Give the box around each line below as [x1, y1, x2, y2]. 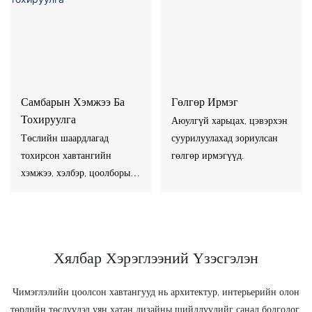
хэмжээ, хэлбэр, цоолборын [21, 166, 136, 180]
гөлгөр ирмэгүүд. [171, 149, 244, 162]
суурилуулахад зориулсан [171, 132, 278, 145]
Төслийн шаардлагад [21, 132, 109, 145]
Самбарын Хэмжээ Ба [21, 95, 125, 109]
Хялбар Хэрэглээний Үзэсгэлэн [54, 249, 258, 268]
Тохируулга [21, 112, 76, 126]
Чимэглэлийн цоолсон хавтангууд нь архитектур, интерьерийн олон [13, 286, 299, 299]
